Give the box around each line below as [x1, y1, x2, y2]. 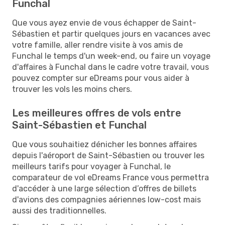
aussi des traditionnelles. [12, 205, 106, 215]
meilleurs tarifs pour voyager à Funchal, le [12, 161, 171, 171]
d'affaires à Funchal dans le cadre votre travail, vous [12, 62, 209, 72]
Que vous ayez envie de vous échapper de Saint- [12, 18, 196, 28]
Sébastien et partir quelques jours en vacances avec [12, 29, 210, 39]
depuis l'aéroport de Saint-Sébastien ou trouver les [12, 150, 204, 160]
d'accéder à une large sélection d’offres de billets [12, 183, 196, 193]
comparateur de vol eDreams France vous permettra [12, 172, 209, 182]
